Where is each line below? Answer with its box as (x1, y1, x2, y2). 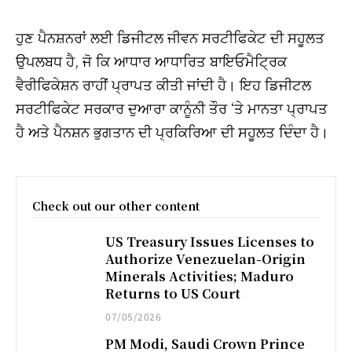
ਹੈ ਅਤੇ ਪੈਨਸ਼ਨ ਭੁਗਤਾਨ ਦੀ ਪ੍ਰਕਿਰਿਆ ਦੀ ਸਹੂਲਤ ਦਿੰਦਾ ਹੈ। (16, 120, 328, 141)
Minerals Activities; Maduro (105, 266, 295, 285)
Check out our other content (32, 197, 200, 214)
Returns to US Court (105, 284, 241, 302)
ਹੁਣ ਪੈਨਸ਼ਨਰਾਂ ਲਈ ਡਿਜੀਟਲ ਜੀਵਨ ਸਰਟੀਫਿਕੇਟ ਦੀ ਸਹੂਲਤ (16, 26, 324, 47)
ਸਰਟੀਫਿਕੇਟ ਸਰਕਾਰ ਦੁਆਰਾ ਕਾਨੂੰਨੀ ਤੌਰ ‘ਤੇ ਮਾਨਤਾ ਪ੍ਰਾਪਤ (16, 97, 328, 118)
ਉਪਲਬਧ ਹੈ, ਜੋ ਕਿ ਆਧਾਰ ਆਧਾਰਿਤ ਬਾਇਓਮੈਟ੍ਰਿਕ (16, 49, 287, 71)
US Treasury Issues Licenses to (105, 232, 315, 251)
